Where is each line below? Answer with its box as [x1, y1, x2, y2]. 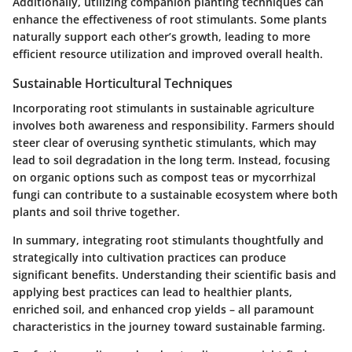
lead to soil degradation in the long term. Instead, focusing [13, 152, 330, 168]
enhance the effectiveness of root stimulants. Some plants [13, 12, 327, 27]
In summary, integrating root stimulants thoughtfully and [13, 233, 324, 248]
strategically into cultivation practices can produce [13, 250, 286, 266]
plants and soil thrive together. [13, 204, 180, 220]
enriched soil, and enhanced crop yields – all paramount [13, 302, 314, 317]
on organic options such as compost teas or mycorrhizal [13, 170, 316, 185]
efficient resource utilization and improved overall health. [13, 46, 323, 62]
